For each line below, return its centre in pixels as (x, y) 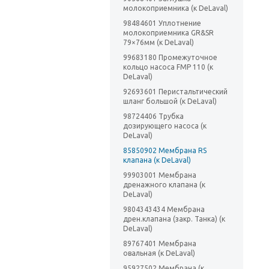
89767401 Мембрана (160, 244)
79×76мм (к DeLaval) (159, 43)
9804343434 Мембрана (164, 210)
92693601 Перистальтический (175, 92)
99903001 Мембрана (160, 175)
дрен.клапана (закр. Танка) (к (174, 219)
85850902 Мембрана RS (165, 151)
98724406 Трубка (153, 116)
